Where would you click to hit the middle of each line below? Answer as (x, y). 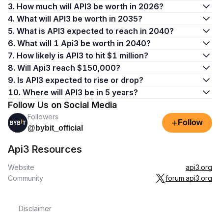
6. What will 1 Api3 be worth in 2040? (84, 43)
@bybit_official (55, 128)
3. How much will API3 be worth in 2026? (90, 6)
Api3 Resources (45, 149)
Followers (43, 117)
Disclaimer (35, 208)
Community (26, 178)
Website (21, 167)
